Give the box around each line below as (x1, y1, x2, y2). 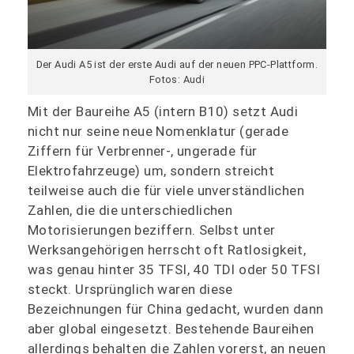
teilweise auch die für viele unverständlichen (28, 182, 304, 198)
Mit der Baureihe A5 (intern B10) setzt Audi (28, 103, 299, 119)
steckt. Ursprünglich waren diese (28, 281, 233, 297)
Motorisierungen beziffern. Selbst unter (28, 221, 276, 238)
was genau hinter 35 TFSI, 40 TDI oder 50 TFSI (28, 261, 320, 277)
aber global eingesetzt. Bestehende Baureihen (28, 320, 314, 337)
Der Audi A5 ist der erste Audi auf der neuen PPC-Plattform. (36, 58, 318, 71)
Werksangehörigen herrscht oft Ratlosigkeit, (28, 241, 307, 258)
